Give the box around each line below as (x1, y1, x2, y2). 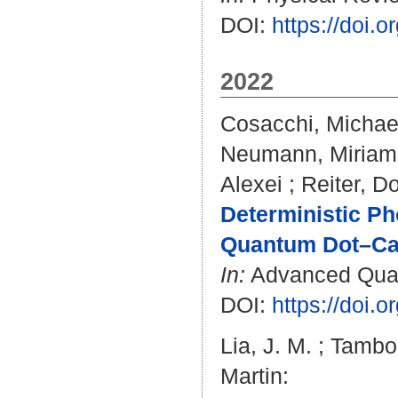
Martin (220, 363, 283, 388)
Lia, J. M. (220, 333, 312, 358)
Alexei (220, 171, 283, 196)
